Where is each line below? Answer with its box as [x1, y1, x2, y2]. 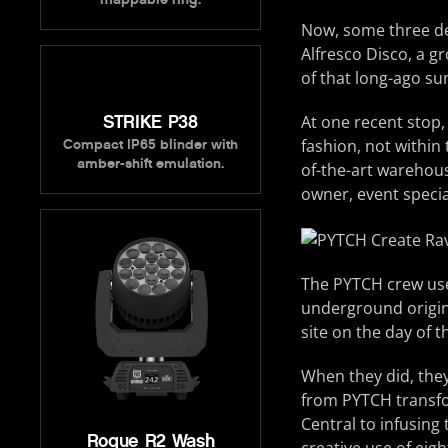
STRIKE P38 [103, 110, 198, 133]
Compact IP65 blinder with [62, 135, 238, 153]
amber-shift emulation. [76, 154, 224, 172]
